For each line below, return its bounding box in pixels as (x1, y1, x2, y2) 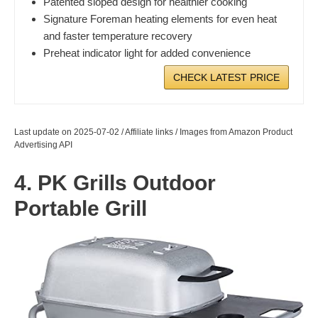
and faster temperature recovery (43, 29, 192, 42)
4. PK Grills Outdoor (14, 170, 216, 194)
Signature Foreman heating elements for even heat (43, 12, 277, 25)
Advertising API (14, 139, 72, 150)
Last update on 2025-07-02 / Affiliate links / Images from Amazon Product (14, 126, 292, 137)
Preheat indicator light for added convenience (43, 46, 251, 59)
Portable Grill (14, 196, 153, 220)
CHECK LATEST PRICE (173, 71, 280, 83)
